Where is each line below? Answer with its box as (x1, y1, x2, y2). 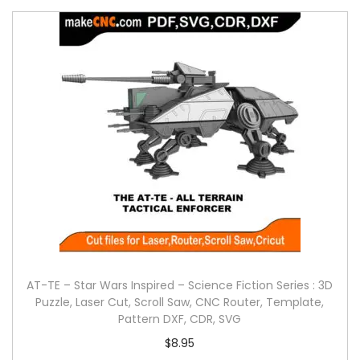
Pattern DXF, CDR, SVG (118, 310, 242, 327)
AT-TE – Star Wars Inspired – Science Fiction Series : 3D (27, 276, 333, 293)
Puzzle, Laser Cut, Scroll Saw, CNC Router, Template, (35, 293, 325, 310)
